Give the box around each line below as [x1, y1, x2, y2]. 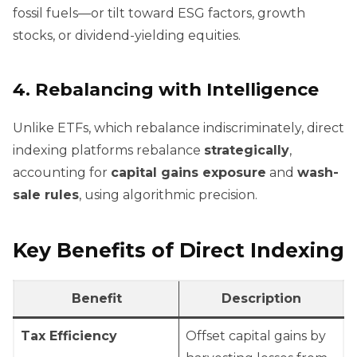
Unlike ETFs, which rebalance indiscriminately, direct [13, 120, 344, 136]
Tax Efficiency [21, 328, 117, 344]
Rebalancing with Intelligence [35, 77, 319, 100]
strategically [204, 143, 289, 159]
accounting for [13, 165, 111, 181]
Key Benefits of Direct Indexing [13, 238, 344, 263]
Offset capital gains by [186, 328, 326, 344]
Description [221, 291, 301, 307]
